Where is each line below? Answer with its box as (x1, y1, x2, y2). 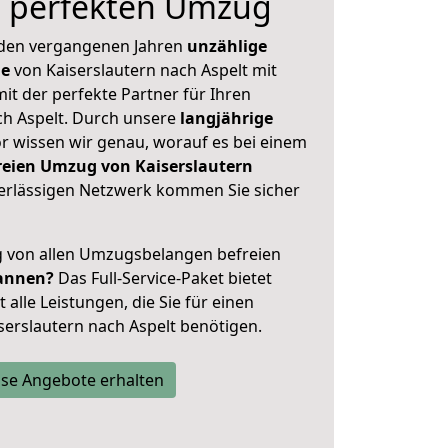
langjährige (180, 107, 273, 129)
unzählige (187, 35, 267, 57)
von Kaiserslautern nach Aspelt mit (10, 59, 277, 81)
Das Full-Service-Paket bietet (54, 267, 272, 289)
